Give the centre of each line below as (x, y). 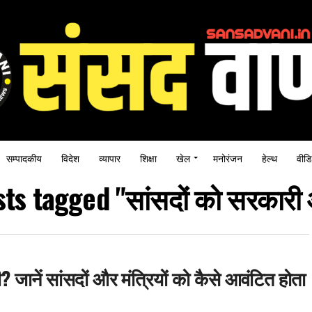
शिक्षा (148, 157)
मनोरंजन (228, 157)
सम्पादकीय (24, 157)
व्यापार (110, 157)
